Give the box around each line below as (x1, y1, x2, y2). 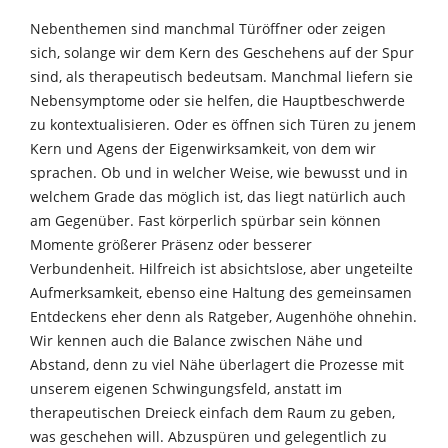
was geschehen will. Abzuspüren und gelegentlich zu (30, 426, 387, 446)
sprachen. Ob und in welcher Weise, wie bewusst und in (30, 162, 408, 182)
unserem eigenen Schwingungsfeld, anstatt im (30, 378, 342, 398)
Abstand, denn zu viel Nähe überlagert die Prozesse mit (30, 354, 404, 374)
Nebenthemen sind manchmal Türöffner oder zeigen (30, 18, 386, 38)
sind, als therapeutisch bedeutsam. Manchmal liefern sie (30, 66, 413, 86)
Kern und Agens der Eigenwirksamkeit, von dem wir (30, 138, 376, 158)
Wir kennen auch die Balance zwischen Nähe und (30, 330, 363, 350)
